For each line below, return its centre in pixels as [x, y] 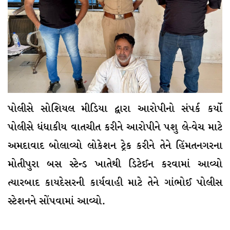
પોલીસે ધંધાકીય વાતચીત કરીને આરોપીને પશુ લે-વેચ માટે [115, 128]
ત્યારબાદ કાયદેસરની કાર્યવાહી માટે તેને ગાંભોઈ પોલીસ [115, 183]
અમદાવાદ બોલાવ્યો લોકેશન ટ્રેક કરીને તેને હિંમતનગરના [115, 146]
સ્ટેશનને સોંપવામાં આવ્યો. [56, 202]
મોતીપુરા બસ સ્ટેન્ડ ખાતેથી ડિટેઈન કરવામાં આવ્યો [115, 165]
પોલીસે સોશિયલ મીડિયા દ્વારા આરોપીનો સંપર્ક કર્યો [115, 109]
